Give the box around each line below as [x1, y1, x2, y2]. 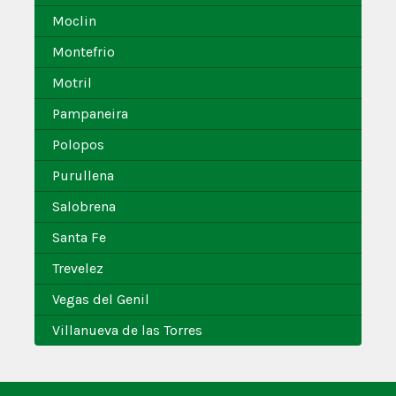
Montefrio [52, 43, 115, 61]
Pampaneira [52, 105, 128, 123]
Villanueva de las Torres [52, 322, 202, 339]
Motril [52, 74, 92, 92]
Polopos [52, 136, 104, 154]
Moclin [52, 12, 96, 30]
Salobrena [52, 198, 116, 216]
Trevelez [52, 260, 103, 278]
